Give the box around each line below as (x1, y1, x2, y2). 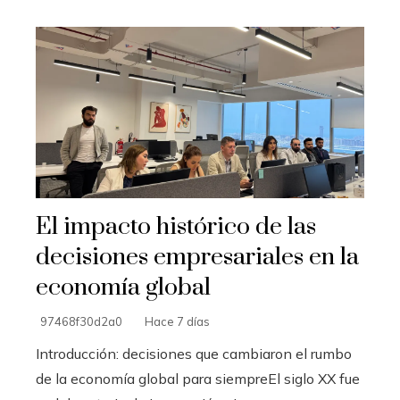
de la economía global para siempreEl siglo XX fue (36, 370, 360, 388)
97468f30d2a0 (40, 314, 122, 329)
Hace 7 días (145, 314, 210, 329)
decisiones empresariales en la (36, 242, 359, 273)
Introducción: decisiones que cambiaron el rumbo (36, 345, 352, 363)
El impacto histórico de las (36, 212, 316, 243)
